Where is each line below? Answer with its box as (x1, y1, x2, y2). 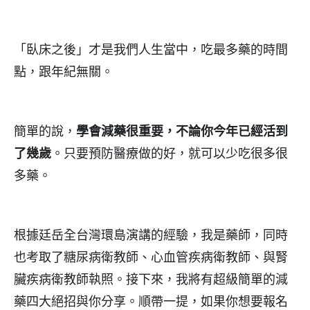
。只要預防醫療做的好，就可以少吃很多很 (51, 145, 288, 161)
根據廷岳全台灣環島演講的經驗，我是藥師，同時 (14, 227, 288, 242)
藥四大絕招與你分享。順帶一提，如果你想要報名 (14, 293, 288, 309)
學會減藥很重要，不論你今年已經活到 (76, 123, 288, 138)
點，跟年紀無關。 (14, 64, 113, 79)
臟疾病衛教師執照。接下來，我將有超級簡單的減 (14, 271, 288, 286)
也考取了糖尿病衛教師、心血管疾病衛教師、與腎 (14, 249, 288, 264)
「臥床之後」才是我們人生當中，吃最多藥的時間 (14, 42, 288, 57)
